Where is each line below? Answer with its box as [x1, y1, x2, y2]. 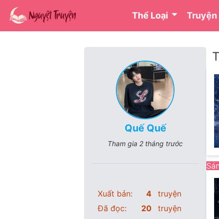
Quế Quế [124, 122, 166, 134]
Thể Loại [132, 10, 171, 21]
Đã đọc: [98, 203, 127, 213]
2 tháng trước [139, 139, 183, 148]
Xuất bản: [98, 189, 132, 198]
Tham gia [108, 139, 139, 148]
